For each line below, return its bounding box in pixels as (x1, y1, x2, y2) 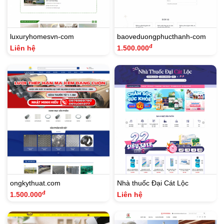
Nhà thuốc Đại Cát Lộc (117, 179, 188, 187)
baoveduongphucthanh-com (117, 32, 206, 41)
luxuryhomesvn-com (10, 32, 74, 41)
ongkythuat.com (10, 179, 60, 187)
